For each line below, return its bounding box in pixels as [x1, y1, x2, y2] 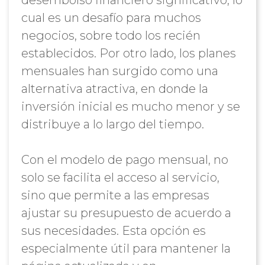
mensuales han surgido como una [21, 64, 218, 78]
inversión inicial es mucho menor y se [21, 99, 240, 114]
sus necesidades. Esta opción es [21, 224, 206, 238]
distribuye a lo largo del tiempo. [21, 117, 204, 131]
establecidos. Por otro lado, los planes [21, 46, 236, 60]
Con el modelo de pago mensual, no [21, 153, 228, 167]
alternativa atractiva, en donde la [21, 82, 208, 96]
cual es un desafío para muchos [21, 11, 201, 25]
